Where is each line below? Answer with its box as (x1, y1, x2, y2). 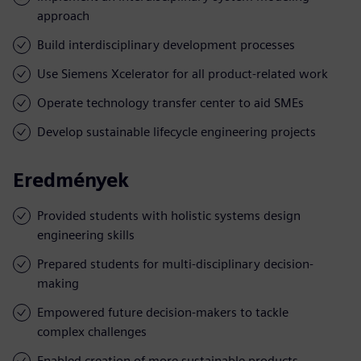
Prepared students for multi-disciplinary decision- (37, 255, 313, 272)
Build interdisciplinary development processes (37, 36, 295, 52)
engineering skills (37, 226, 135, 243)
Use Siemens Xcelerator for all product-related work (37, 65, 328, 81)
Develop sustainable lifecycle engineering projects (37, 123, 316, 139)
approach (37, 7, 89, 23)
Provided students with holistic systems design (37, 207, 301, 223)
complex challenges (37, 323, 147, 339)
